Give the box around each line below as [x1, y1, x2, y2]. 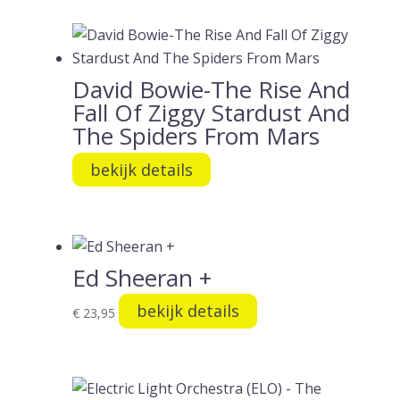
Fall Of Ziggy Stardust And [71, 96, 350, 129]
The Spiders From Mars [71, 119, 320, 152]
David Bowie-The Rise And [71, 72, 350, 105]
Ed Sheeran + [71, 261, 212, 294]
